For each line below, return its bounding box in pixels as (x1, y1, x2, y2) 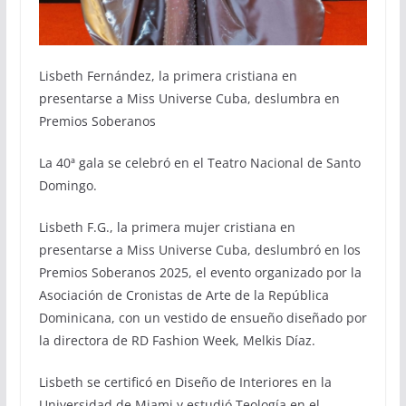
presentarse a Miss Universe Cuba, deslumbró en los (38, 241, 361, 259)
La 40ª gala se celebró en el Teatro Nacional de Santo (38, 154, 361, 172)
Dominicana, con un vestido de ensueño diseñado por (38, 309, 367, 327)
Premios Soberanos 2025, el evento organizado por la (38, 264, 362, 282)
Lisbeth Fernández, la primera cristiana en (38, 67, 297, 85)
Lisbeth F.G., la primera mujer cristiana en (38, 218, 295, 237)
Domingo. (38, 177, 97, 195)
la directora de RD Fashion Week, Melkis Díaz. (38, 332, 315, 350)
